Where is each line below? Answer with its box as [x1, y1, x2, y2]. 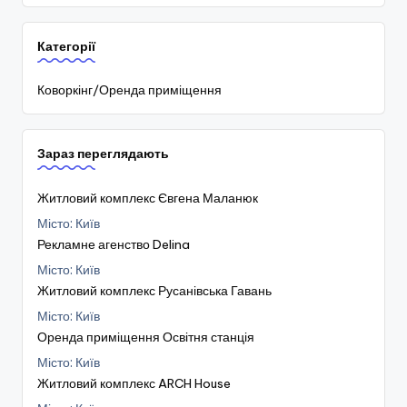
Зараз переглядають [37, 145, 169, 162]
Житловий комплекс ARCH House [37, 375, 231, 392]
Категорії [37, 38, 95, 55]
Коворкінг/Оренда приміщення [37, 82, 222, 98]
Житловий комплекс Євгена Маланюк [37, 190, 258, 206]
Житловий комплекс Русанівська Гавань [37, 283, 272, 299]
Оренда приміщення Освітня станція [37, 329, 254, 345]
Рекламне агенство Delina [37, 236, 190, 253]
